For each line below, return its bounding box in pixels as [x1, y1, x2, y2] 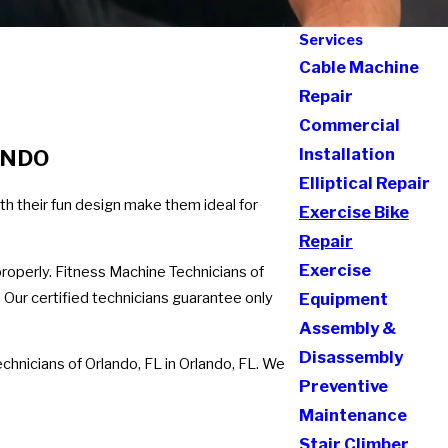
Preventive [298, 376, 388, 396]
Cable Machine [298, 57, 419, 77]
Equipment [298, 289, 388, 309]
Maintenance [298, 405, 407, 425]
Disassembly [298, 347, 403, 367]
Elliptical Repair [298, 173, 430, 193]
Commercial [298, 115, 400, 135]
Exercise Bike [298, 202, 409, 222]
